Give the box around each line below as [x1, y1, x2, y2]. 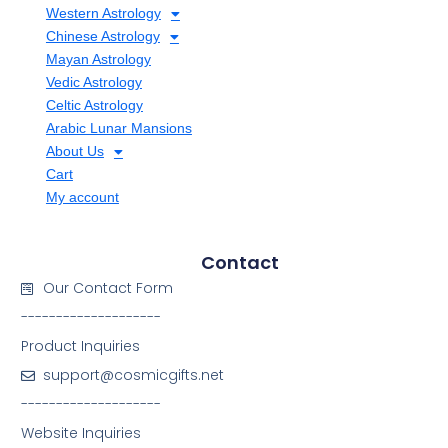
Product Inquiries [20, 336, 140, 357]
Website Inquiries [20, 423, 141, 444]
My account [45, 189, 119, 206]
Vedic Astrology [45, 74, 142, 91]
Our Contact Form [43, 278, 174, 299]
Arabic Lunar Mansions [45, 120, 192, 137]
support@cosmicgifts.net [43, 365, 225, 386]
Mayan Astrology [45, 51, 151, 68]
